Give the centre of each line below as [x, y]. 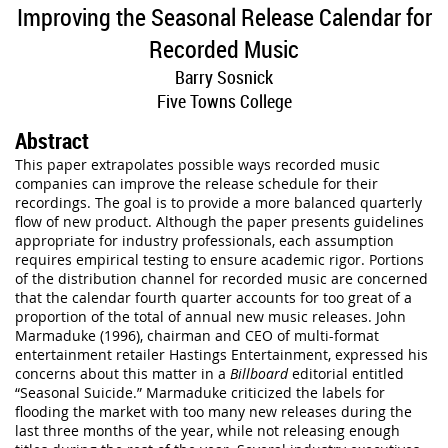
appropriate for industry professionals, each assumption [204, 241]
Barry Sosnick [224, 76]
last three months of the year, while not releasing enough [207, 431]
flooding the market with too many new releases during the [213, 412]
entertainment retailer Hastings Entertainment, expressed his [221, 355]
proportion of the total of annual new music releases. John [210, 317]
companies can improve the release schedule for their [196, 184]
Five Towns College [224, 100]
